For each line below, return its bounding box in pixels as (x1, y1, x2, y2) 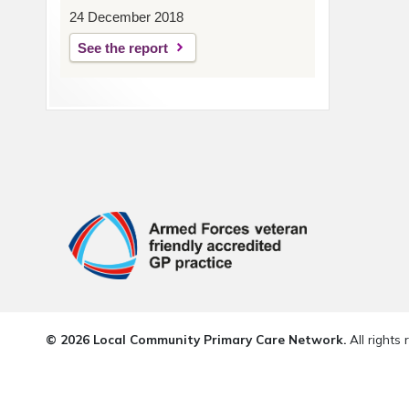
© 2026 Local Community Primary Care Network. (45, 330, 346, 347)
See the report (77, 40, 168, 56)
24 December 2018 (68, 9, 184, 25)
